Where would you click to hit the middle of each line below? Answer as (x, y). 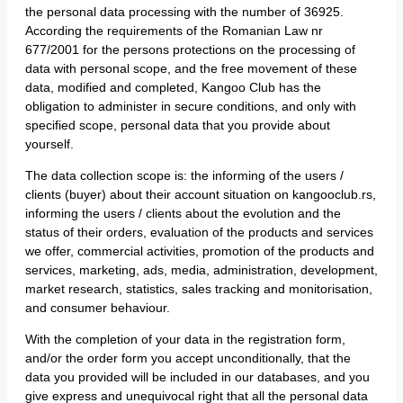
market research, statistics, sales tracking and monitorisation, (199, 289)
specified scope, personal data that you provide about (178, 125)
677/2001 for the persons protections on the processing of (190, 49)
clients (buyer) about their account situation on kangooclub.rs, (201, 194)
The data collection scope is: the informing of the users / (184, 175)
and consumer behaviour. (98, 308)
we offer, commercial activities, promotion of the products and (200, 251)
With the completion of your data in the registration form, (185, 339)
